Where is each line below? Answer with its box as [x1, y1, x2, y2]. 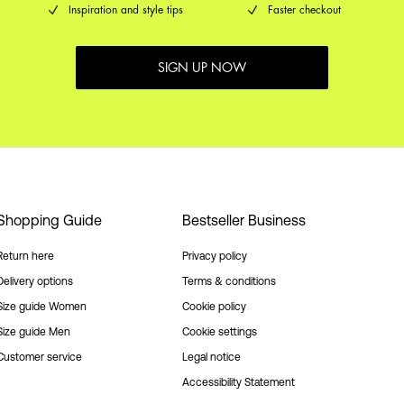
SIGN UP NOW [158, 60, 246, 74]
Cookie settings [182, 326, 257, 338]
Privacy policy [182, 250, 247, 262]
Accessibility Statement [182, 376, 295, 389]
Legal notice [182, 351, 241, 363]
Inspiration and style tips [69, 4, 183, 15]
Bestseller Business [182, 212, 306, 228]
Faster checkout [268, 4, 341, 15]
